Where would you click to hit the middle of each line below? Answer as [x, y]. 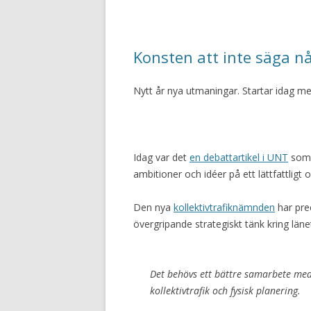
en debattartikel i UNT [239, 157]
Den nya [153, 207]
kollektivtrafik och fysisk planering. [225, 291]
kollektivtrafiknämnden [224, 207]
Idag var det [161, 157]
